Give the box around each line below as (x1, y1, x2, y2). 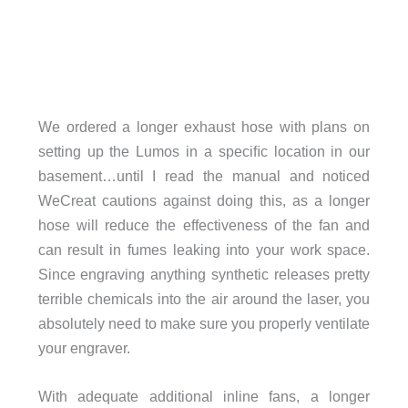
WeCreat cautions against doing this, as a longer (37, 192, 371, 209)
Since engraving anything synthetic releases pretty (37, 266, 371, 283)
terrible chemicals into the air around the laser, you (37, 291, 371, 308)
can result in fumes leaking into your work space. (37, 241, 371, 259)
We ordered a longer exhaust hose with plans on (37, 118, 371, 136)
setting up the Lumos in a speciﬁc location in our (37, 143, 371, 160)
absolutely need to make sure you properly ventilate (37, 315, 371, 332)
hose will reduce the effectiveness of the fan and (37, 217, 371, 234)
